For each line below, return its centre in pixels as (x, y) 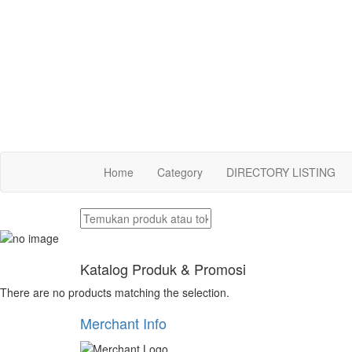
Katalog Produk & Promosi (163, 269)
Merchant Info (123, 323)
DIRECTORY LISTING (281, 172)
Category (180, 172)
